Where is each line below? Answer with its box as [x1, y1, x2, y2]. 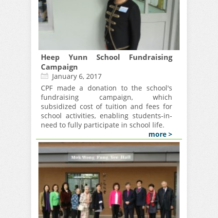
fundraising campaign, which [41, 92, 172, 102]
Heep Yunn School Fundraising [41, 52, 172, 62]
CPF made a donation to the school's [41, 83, 172, 93]
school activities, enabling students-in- [41, 111, 172, 121]
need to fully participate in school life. [41, 120, 164, 130]
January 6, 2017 [52, 72, 102, 81]
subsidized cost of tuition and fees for [41, 102, 172, 111]
